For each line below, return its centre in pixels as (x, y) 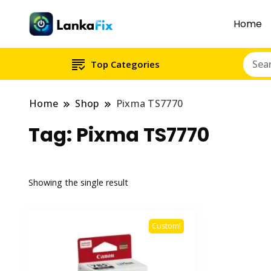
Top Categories (125, 64)
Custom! (166, 226)
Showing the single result (78, 182)
